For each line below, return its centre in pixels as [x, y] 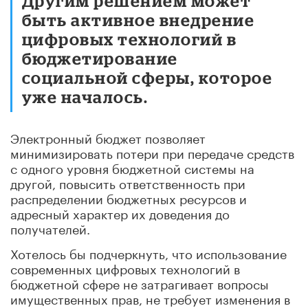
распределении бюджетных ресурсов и [129, 197]
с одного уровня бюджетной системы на [132, 167]
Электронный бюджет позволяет [108, 136]
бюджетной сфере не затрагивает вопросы [140, 282]
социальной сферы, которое [147, 77]
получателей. [50, 227]
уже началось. [85, 96]
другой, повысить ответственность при [128, 182]
